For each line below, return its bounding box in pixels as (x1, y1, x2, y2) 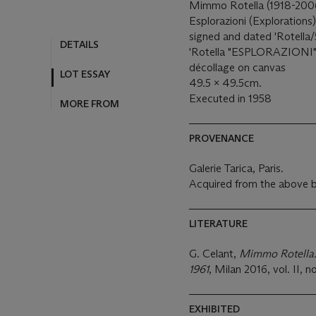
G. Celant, (189, 247, 239, 260)
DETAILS (60, 37, 99, 51)
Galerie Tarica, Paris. (189, 162, 284, 175)
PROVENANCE (189, 132, 254, 145)
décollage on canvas (189, 61, 286, 74)
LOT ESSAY (60, 67, 110, 80)
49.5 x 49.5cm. (189, 76, 262, 90)
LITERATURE (189, 217, 248, 230)
